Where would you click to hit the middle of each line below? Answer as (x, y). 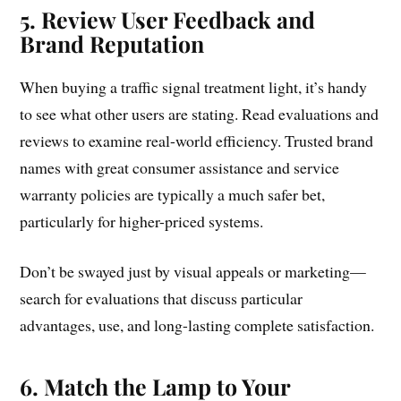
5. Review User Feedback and (168, 19)
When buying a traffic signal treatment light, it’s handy (194, 86)
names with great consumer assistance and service (180, 167)
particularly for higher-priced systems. (142, 221)
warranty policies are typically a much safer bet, (173, 194)
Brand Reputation (112, 43)
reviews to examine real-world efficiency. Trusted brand (197, 140)
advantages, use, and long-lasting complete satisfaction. (197, 325)
